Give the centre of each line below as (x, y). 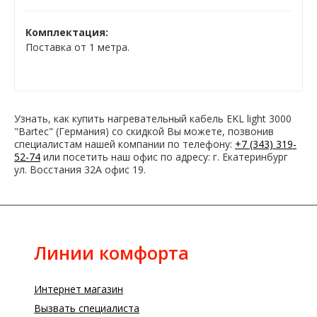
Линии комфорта (111, 252)
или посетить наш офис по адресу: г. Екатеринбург (164, 156)
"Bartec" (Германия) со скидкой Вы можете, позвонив (144, 131)
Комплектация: (67, 32)
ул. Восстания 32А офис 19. (80, 169)
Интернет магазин (79, 289)
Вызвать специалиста (87, 308)
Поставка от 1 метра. (77, 47)
